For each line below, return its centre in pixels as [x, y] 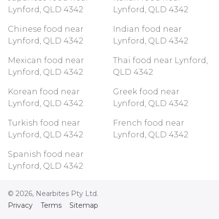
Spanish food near [46, 154]
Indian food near [147, 29]
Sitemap [84, 205]
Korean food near [44, 92]
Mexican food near [46, 60]
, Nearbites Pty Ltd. [65, 194]
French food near [149, 123]
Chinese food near [46, 29]
